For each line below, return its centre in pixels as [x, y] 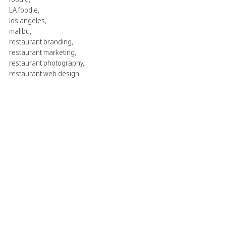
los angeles [27, 20]
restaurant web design [44, 73]
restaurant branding [40, 41]
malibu [19, 31]
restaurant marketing [42, 52]
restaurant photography [46, 63]
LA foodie [23, 10]
